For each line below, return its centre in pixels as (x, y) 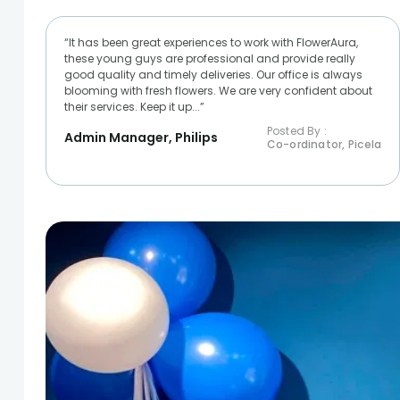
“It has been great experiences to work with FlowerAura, (211, 42)
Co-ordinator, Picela (324, 144)
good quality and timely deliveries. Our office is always (213, 74)
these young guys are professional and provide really (209, 58)
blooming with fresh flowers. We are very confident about (218, 90)
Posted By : (297, 130)
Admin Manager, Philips (141, 137)
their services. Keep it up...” (134, 106)
